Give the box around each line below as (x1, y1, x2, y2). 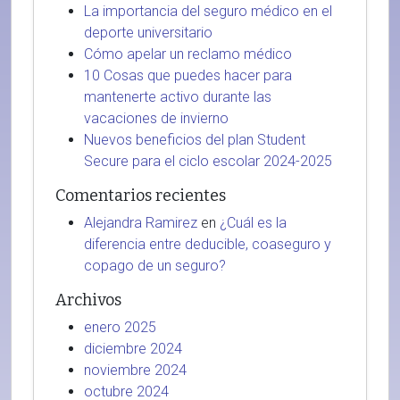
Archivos (55, 290, 121, 310)
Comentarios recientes (55, 186, 226, 205)
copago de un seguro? (84, 257, 226, 274)
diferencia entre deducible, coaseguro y (84, 236, 331, 253)
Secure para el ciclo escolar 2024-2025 (84, 153, 332, 170)
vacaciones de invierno (84, 110, 229, 127)
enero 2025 (84, 319, 156, 336)
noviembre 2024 (84, 362, 187, 379)
